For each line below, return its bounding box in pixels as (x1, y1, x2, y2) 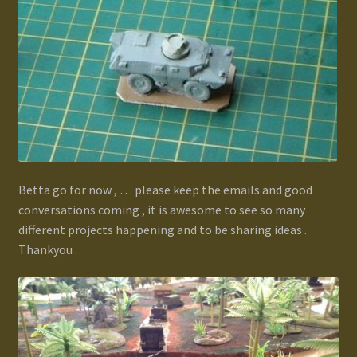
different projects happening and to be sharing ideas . (18, 221, 307, 237)
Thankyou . (18, 241, 77, 257)
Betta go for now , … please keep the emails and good (18, 181, 312, 198)
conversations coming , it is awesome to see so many (18, 201, 305, 218)
